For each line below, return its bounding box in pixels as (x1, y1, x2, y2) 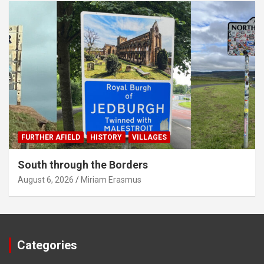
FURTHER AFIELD (21, 133, 80, 141)
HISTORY (90, 133, 122, 141)
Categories (17, 238, 77, 252)
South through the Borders (18, 159, 148, 171)
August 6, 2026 (18, 175, 74, 184)
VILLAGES (132, 133, 167, 141)
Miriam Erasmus (81, 175, 141, 184)
